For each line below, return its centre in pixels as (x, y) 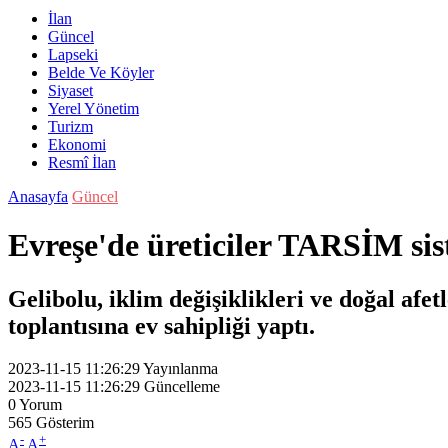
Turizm (70, 126)
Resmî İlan (82, 162)
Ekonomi (77, 144)
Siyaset (70, 90)
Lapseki (73, 54)
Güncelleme (182, 386)
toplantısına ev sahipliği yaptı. (161, 325)
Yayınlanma (180, 368)
